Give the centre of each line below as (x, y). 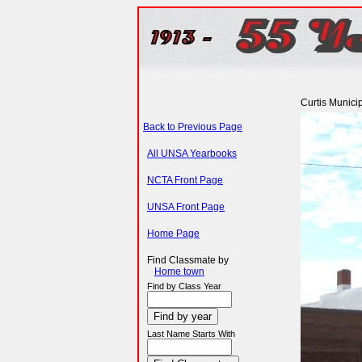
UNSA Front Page (186, 207)
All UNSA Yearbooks (192, 154)
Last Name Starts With (191, 334)
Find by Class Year (184, 286)
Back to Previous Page (193, 127)
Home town (179, 271)
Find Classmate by (188, 260)
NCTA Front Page (185, 180)
